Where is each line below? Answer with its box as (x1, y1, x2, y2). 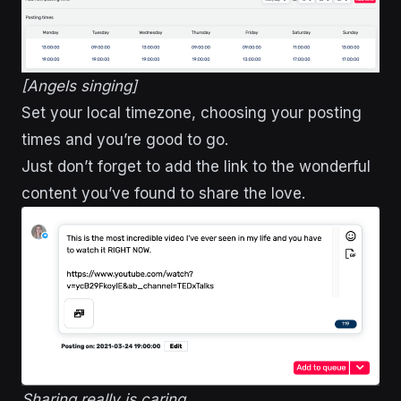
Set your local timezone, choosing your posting (21, 104, 362, 123)
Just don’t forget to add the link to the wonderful (21, 158, 371, 176)
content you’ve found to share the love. (21, 184, 305, 203)
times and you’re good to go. (21, 131, 228, 149)
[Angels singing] (21, 77, 137, 96)
